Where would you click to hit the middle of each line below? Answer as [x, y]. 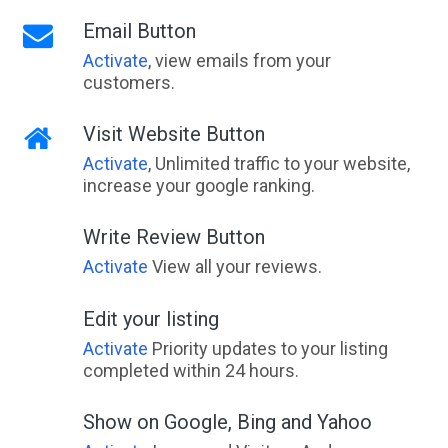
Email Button [139, 31]
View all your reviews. [234, 266]
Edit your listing [150, 319]
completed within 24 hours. [190, 370]
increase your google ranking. [198, 185]
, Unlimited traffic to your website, [278, 163]
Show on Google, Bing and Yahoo [227, 422]
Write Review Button [173, 237]
